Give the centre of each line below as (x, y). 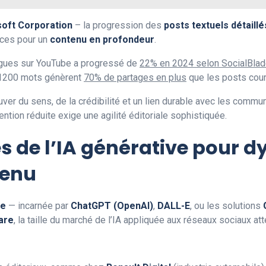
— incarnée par (38, 205)
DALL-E (174, 205)
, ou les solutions (227, 205)
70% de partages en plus (135, 77)
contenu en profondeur (102, 39)
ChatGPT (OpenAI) (112, 205)
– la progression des (118, 25)
